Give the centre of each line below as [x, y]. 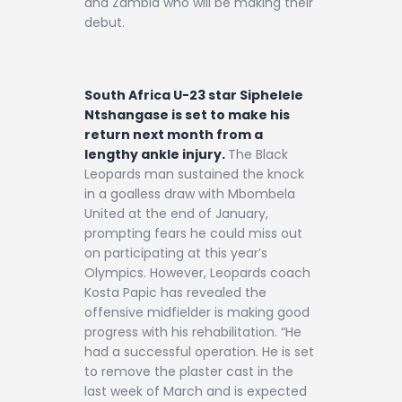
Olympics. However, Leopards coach [197, 273]
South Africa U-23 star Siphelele [194, 96]
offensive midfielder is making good [197, 313]
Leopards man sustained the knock [194, 175]
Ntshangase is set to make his [187, 115]
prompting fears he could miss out [193, 234]
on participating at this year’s [176, 253]
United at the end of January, [176, 214]
